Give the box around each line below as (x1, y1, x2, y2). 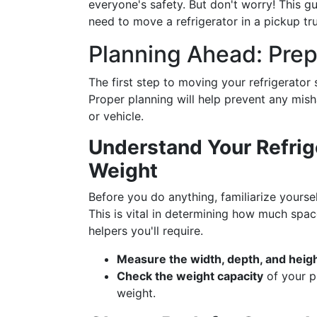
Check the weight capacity (117, 269, 263, 283)
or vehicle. (88, 109, 144, 123)
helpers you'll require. (88, 224, 203, 238)
